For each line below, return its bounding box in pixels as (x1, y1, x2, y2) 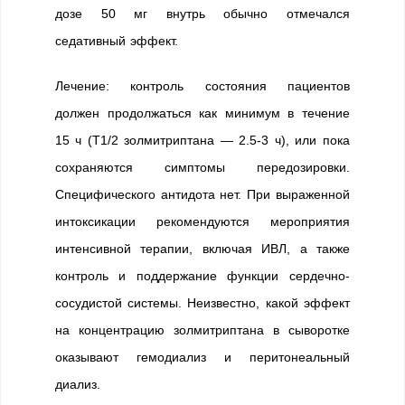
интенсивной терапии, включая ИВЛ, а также (55, 241, 350, 256)
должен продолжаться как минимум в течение (55, 106, 350, 120)
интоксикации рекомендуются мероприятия (55, 214, 350, 229)
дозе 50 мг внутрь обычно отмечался (55, 6, 350, 21)
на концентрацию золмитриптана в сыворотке (55, 323, 350, 337)
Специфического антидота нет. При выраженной (55, 187, 350, 202)
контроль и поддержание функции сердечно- (55, 268, 350, 283)
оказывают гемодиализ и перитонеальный (55, 350, 350, 364)
